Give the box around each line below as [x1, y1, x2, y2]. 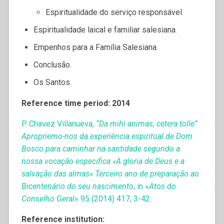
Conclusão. [33, 59, 71, 69]
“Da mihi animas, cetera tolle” [93, 118, 197, 128]
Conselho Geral [21, 193, 74, 203]
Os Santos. [33, 77, 71, 87]
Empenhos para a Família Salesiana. [33, 42, 158, 52]
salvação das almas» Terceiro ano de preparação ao [21, 168, 199, 178]
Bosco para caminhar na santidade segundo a [21, 143, 180, 153]
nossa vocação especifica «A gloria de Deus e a [21, 156, 184, 166]
